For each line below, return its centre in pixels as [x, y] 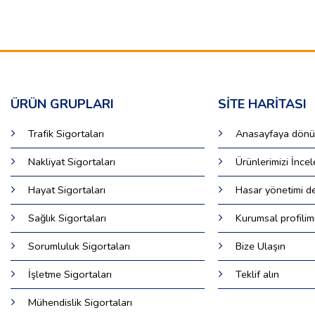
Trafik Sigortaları [66, 134]
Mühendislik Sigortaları [80, 303]
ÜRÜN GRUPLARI [62, 104]
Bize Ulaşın [261, 246]
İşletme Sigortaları [70, 275]
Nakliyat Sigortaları [71, 162]
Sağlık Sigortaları [67, 218]
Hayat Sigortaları [66, 190]
